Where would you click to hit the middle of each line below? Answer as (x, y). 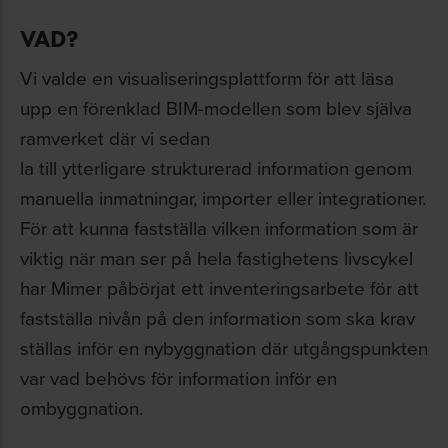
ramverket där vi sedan (115, 137)
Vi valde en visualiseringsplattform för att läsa (207, 77)
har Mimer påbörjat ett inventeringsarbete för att (219, 287)
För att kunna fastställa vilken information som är (219, 227)
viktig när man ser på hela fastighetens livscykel (216, 257)
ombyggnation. (81, 407)
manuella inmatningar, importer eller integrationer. (223, 197)
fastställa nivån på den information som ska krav (217, 317)
